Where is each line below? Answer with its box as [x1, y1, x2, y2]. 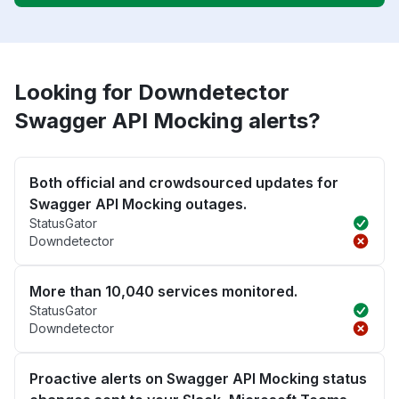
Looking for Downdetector [14, 79, 289, 106]
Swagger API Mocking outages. [29, 195, 247, 214]
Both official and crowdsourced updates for [29, 174, 338, 192]
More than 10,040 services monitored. [29, 282, 297, 301]
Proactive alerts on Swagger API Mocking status [29, 370, 367, 388]
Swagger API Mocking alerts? [14, 108, 321, 134]
